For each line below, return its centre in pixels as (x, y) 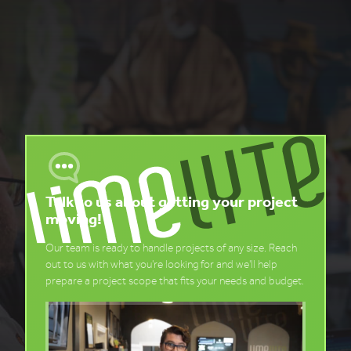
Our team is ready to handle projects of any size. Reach (171, 248)
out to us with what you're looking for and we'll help (161, 265)
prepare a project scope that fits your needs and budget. (175, 281)
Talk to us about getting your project (172, 202)
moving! (74, 219)
